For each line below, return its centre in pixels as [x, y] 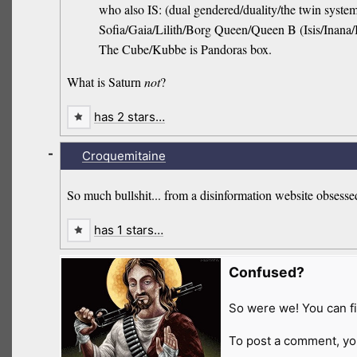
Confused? [266, 272]
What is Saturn [106, 82]
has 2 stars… [129, 117]
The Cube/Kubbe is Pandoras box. [186, 49]
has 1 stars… [129, 230]
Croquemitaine [124, 156]
